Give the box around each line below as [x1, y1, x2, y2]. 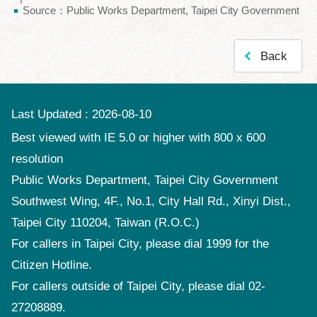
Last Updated [11, 108, 81, 122]
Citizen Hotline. [11, 258, 92, 272]
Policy [11, 6, 44, 19]
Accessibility [11, 32, 79, 45]
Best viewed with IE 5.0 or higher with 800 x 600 [11, 131, 265, 145]
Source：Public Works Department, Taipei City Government [23, 4, 299, 17]
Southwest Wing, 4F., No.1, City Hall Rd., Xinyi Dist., [11, 195, 291, 209]
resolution [11, 152, 63, 166]
